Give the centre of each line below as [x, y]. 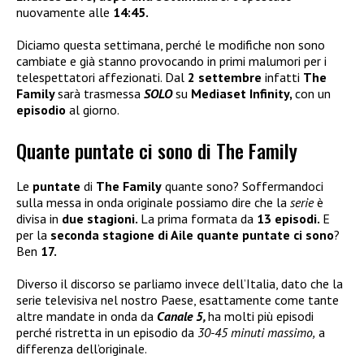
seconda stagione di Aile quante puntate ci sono [192, 235]
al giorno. [93, 109]
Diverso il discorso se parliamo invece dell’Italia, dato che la [180, 284]
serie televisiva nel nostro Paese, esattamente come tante [178, 300]
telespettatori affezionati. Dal [100, 77]
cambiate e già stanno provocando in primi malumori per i [171, 61]
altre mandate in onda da [87, 316]
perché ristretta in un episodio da [107, 333]
